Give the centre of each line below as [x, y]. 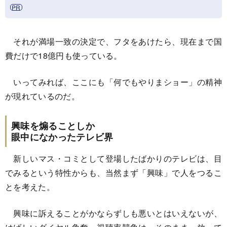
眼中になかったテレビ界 [62, 137]
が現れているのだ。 [42, 96]
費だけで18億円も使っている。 [64, 55]
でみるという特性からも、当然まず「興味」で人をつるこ [113, 173]
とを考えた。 [30, 187]
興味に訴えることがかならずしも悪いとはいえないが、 [113, 213]
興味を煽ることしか [53, 126]
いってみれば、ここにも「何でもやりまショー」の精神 [113, 82]
